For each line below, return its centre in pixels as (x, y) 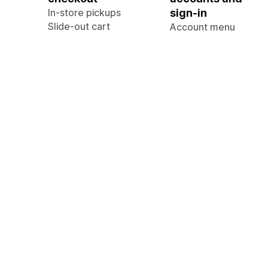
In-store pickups (84, 13)
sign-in (188, 13)
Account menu (202, 27)
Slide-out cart (79, 26)
